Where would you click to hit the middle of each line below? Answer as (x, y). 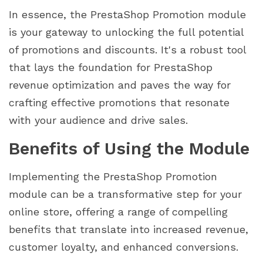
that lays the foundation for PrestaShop (111, 67)
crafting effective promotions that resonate (119, 102)
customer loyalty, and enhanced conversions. (124, 247)
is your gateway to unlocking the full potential (126, 32)
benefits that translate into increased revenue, (129, 229)
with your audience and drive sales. (98, 120)
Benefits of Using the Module (129, 148)
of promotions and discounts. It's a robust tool (127, 49)
